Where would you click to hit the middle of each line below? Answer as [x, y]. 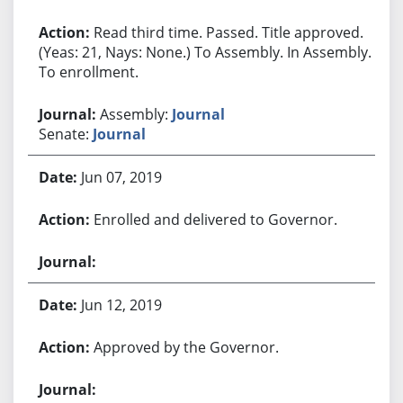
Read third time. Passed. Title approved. [228, 32]
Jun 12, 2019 [121, 304]
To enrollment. [88, 72]
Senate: [65, 134]
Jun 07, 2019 [121, 177]
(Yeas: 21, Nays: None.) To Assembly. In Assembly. [205, 52]
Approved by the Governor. [186, 347]
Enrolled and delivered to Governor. [215, 219]
